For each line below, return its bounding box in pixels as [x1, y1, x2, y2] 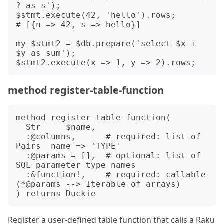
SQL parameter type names [16, 160, 136, 170]
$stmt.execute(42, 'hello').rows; [16, 10, 176, 20]
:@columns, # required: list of [16, 132, 26, 141]
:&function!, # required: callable [16, 170, 26, 179]
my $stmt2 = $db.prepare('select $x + [16, 39, 196, 48]
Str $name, [16, 122, 26, 132]
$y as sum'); [16, 48, 76, 58]
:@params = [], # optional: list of [16, 151, 26, 160]
